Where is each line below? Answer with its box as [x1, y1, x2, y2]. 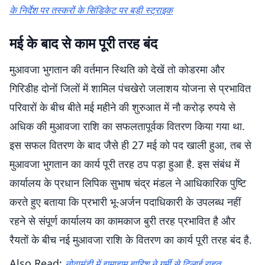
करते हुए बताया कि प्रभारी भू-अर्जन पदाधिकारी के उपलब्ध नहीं [9, 195, 241, 209]
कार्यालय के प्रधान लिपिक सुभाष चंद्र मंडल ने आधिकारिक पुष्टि [9, 176, 246, 190]
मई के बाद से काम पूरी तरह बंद [9, 33, 157, 53]
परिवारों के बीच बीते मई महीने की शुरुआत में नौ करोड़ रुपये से [9, 100, 235, 114]
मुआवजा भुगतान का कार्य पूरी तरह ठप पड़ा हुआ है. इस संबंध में [9, 157, 240, 171]
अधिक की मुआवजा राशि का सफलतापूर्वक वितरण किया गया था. [9, 119, 245, 133]
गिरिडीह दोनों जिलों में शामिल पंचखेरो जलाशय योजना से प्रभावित [9, 81, 251, 95]
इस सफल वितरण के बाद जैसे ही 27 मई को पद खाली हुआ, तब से [9, 138, 251, 152]
